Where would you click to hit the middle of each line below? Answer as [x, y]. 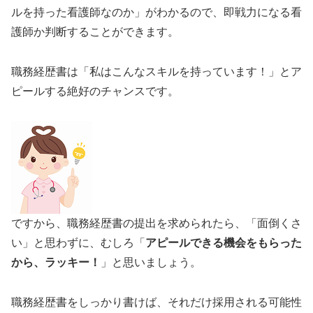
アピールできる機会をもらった [224, 243]
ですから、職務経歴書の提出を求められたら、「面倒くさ [156, 224]
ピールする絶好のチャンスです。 [95, 91]
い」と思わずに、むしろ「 [78, 243]
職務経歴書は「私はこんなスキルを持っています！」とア [156, 71]
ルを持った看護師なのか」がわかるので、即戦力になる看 [156, 12]
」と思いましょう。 [151, 263]
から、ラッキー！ [56, 263]
